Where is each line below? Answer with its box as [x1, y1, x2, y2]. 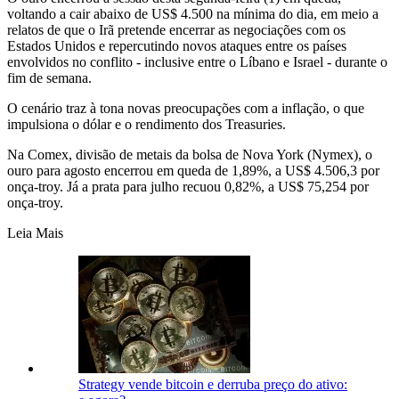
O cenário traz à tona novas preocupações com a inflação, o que [7, 100, 364, 116]
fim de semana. [7, 69, 92, 85]
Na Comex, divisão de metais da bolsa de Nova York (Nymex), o [7, 146, 372, 162]
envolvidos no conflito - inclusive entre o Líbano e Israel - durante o [7, 53, 387, 69]
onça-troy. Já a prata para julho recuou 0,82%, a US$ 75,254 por [7, 178, 369, 194]
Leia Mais [7, 224, 63, 240]
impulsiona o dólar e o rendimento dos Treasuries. [7, 116, 286, 132]
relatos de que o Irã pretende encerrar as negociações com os [7, 21, 346, 37]
